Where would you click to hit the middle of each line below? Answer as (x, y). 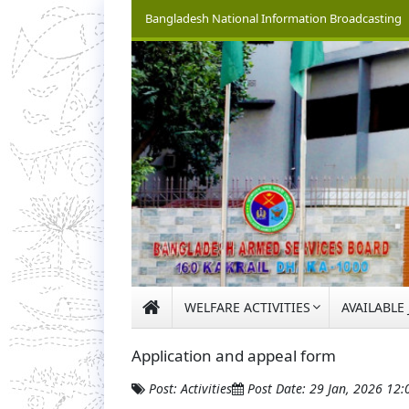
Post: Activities (189, 389)
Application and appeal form (234, 356)
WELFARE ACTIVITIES (247, 308)
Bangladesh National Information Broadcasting (273, 18)
